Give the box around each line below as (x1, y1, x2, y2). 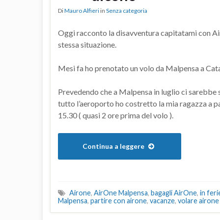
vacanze (150, 196, 175, 205)
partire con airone (90, 196, 147, 205)
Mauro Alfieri (64, 7, 99, 15)
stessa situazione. (58, 40, 116, 50)
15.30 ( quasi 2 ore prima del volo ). (58, 110, 173, 120)
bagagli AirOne (151, 189, 197, 197)
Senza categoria (106, 7, 147, 15)
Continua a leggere (82, 142, 146, 151)
